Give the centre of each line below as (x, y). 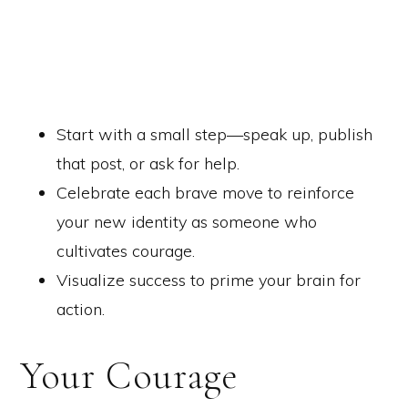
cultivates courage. (126, 250)
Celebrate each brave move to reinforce (205, 192)
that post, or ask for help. (148, 163)
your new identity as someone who (187, 221)
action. (81, 309)
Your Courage (129, 375)
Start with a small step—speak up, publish (214, 134)
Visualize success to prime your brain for (209, 280)
